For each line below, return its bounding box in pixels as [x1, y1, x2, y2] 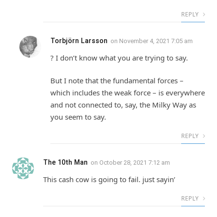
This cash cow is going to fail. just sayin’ [43, 174, 175, 185]
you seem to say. [50, 112, 106, 122]
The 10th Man [43, 158, 88, 167]
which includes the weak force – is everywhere [50, 88, 205, 98]
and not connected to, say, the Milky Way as [50, 100, 196, 110]
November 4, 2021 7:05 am [119, 37, 193, 45]
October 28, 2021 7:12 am [99, 159, 170, 167]
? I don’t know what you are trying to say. [50, 52, 188, 62]
